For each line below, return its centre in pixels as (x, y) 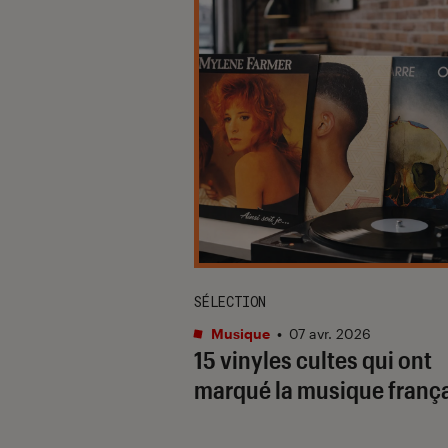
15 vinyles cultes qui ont (313, 359)
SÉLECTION (230, 301)
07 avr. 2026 (330, 333)
